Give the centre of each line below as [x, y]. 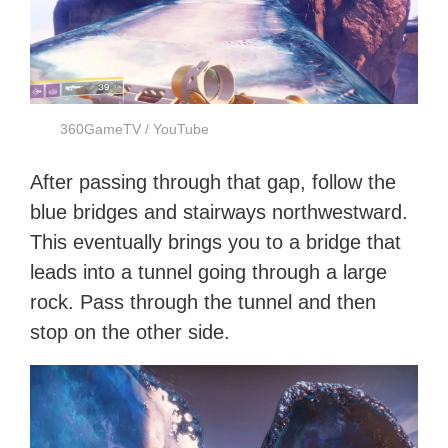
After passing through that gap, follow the [213, 182]
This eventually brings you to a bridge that [216, 242]
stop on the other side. [130, 332]
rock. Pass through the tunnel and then [203, 302]
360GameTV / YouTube [135, 129]
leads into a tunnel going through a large [209, 272]
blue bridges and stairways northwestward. [219, 212]
